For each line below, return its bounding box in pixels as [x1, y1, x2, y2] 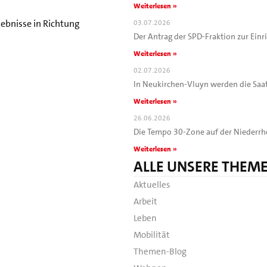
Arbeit [133, 195, 157, 207]
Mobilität [133, 228, 170, 241]
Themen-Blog [133, 245, 187, 257]
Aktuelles [133, 178, 170, 191]
